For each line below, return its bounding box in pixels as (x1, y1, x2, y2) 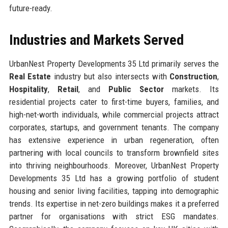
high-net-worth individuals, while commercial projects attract (9, 109, 219, 120)
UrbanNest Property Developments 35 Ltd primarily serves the (9, 58, 219, 69)
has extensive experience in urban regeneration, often (9, 134, 219, 145)
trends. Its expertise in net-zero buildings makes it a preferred (9, 198, 219, 209)
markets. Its (164, 83, 219, 94)
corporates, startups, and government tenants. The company (9, 122, 219, 132)
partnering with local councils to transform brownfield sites (9, 147, 219, 158)
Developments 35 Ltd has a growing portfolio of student (9, 173, 219, 183)
